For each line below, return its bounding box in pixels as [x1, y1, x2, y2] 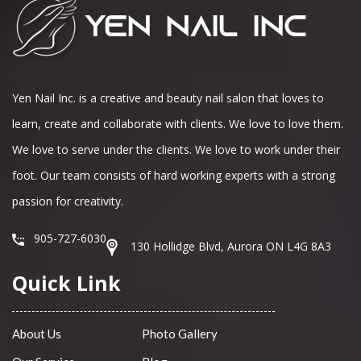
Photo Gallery [141, 326, 218, 342]
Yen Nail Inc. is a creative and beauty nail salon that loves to [12, 90, 324, 106]
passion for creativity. [12, 193, 123, 209]
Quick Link [12, 269, 121, 297]
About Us [12, 326, 61, 342]
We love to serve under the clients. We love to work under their [12, 142, 340, 157]
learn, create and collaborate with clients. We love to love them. [12, 116, 343, 131]
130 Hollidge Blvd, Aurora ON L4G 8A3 [127, 239, 331, 254]
